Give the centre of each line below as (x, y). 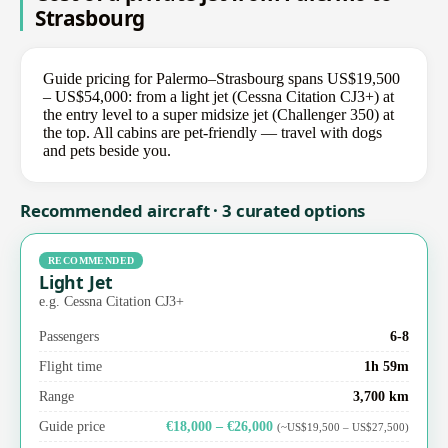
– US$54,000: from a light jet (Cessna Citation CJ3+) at (218, 97)
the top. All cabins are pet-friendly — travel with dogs (212, 133)
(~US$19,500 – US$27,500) (343, 426)
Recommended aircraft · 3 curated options (193, 211)
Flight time (70, 365)
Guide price (72, 425)
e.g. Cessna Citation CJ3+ (111, 300)
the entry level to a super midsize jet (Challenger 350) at (218, 115)
